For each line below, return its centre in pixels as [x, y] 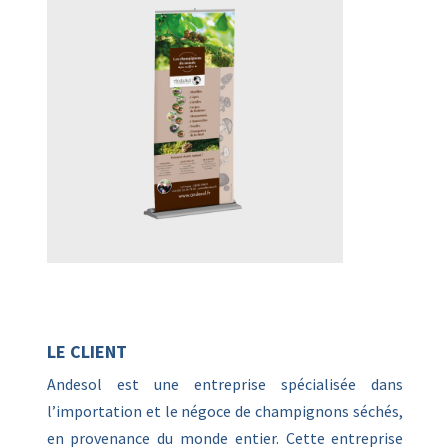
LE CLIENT [86, 352]
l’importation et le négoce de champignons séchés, [225, 411]
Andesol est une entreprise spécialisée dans [225, 384]
